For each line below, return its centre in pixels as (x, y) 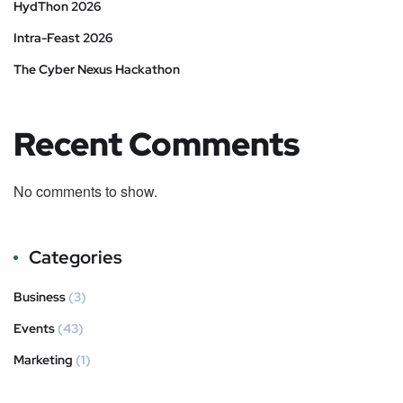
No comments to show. (85, 191)
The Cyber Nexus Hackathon (97, 69)
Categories (76, 257)
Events (34, 328)
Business (40, 296)
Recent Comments (157, 143)
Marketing (43, 359)
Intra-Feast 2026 (63, 37)
